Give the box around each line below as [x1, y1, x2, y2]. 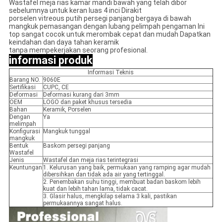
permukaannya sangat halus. [43, 200, 122, 207]
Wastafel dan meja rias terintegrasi [43, 157, 138, 164]
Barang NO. [9, 76, 40, 84]
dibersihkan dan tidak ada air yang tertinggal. [43, 171, 165, 178]
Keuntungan [9, 164, 42, 171]
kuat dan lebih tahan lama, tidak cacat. [43, 185, 148, 193]
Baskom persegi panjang [43, 142, 110, 150]
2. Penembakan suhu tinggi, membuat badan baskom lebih [43, 178, 201, 186]
